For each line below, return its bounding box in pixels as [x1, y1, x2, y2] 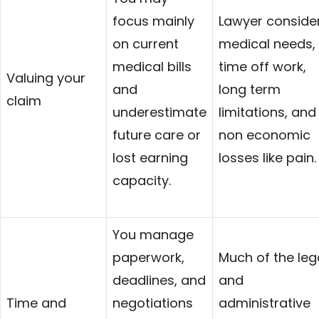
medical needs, [219, 34, 315, 53]
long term [219, 80, 281, 98]
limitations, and [219, 103, 316, 121]
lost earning [113, 148, 188, 167]
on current [113, 34, 179, 53]
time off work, [219, 57, 306, 75]
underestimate [113, 103, 206, 121]
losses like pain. [219, 148, 316, 167]
